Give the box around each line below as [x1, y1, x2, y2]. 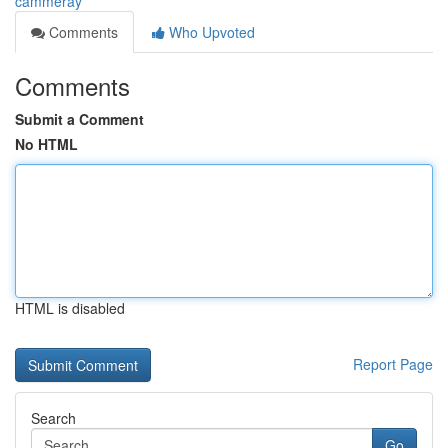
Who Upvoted [165, 22, 255, 42]
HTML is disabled [15, 298, 125, 318]
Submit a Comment [15, 109, 144, 129]
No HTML [15, 134, 78, 154]
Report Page [353, 354, 433, 374]
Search [31, 408, 76, 428]
